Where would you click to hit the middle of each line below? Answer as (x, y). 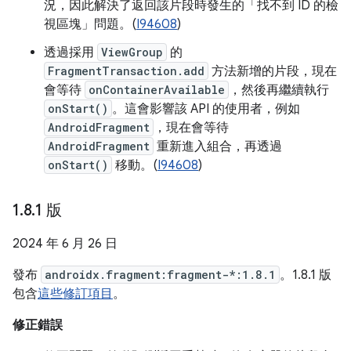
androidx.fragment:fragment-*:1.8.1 (160, 275)
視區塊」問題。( (90, 24)
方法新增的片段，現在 (273, 71)
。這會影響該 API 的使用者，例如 (206, 109)
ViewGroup (132, 52)
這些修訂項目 (75, 294)
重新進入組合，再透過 (218, 147)
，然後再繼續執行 (279, 90)
